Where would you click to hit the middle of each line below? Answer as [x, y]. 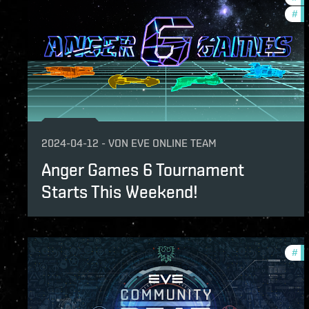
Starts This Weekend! [120, 192]
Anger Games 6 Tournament [143, 170]
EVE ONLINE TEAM [174, 143]
